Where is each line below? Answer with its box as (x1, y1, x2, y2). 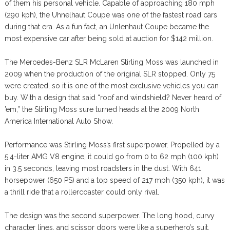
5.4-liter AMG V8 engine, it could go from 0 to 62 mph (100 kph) (4, 152, 219, 161)
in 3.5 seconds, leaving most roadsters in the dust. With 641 (4, 164, 201, 172)
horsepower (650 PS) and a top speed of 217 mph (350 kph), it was (4, 176, 225, 184)
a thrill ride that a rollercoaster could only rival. (4, 187, 159, 196)
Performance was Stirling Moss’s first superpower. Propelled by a (4, 140, 220, 149)
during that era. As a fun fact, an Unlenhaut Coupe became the (4, 22, 209, 31)
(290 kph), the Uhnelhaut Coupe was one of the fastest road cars (4, 10, 217, 19)
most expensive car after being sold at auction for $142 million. (4, 34, 213, 43)
